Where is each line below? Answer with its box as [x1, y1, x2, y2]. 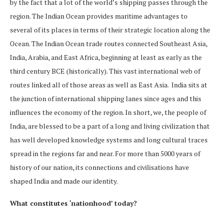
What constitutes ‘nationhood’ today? [10, 198, 137, 208]
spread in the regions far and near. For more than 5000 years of [10, 148, 200, 158]
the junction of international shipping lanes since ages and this [10, 93, 201, 103]
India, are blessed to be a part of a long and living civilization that [10, 121, 210, 131]
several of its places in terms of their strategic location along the [10, 25, 210, 34]
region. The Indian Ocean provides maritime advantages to [10, 11, 188, 21]
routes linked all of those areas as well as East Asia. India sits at [10, 80, 207, 89]
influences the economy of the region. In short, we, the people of [10, 107, 206, 117]
